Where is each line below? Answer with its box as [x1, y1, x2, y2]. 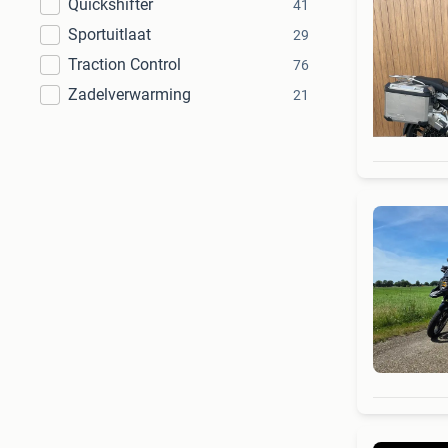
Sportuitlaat [68, 25, 151, 44]
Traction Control [68, 55, 181, 74]
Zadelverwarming [68, 85, 191, 104]
